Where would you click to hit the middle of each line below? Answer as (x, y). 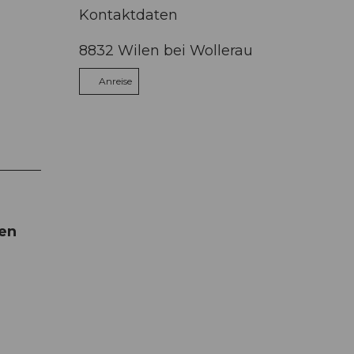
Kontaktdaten (128, 15)
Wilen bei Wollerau (185, 50)
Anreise (115, 81)
